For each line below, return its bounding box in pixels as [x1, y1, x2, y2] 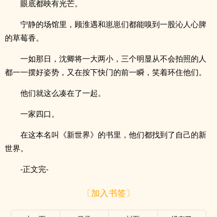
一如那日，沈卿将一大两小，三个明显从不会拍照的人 [20, 53, 206, 64]
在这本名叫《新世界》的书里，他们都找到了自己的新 [20, 129, 206, 140]
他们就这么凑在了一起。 [20, 88, 106, 98]
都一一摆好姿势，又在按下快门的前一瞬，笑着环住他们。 [5, 67, 206, 77]
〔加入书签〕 [82, 186, 135, 199]
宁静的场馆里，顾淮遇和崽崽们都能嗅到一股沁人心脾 [20, 19, 206, 30]
